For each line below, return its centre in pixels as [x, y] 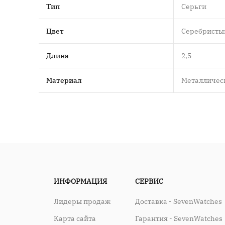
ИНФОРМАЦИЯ [80, 181]
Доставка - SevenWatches [179, 201]
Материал [64, 80]
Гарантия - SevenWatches [179, 218]
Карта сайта [75, 218]
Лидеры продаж [82, 201]
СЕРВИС [149, 181]
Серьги [194, 6]
